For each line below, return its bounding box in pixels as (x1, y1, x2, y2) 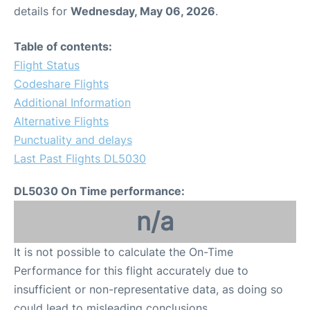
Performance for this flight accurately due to (14, 264, 248, 277)
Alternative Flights (14, 114, 109, 128)
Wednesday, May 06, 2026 (71, 4, 215, 18)
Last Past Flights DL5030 (14, 152, 146, 165)
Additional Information (14, 95, 131, 109)
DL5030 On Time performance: (14, 184, 185, 198)
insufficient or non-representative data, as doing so (14, 282, 283, 296)
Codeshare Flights (14, 77, 109, 91)
